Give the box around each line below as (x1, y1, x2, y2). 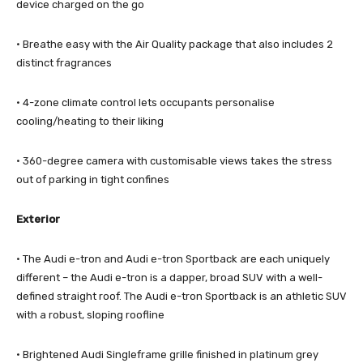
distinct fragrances (16, 56, 112, 69)
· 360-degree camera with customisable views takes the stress (16, 154, 332, 167)
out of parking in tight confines (16, 173, 169, 186)
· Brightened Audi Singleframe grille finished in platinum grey (16, 348, 318, 361)
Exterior (16, 212, 60, 225)
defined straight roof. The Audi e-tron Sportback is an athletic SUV (16, 289, 347, 302)
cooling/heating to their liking (16, 114, 164, 127)
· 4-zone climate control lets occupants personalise (16, 96, 275, 109)
